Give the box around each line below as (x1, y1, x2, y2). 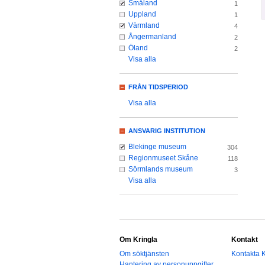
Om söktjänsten (119, 250, 169, 258)
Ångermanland (128, 33, 176, 41)
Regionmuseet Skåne (128, 154, 198, 163)
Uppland (128, 10, 156, 19)
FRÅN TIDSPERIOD (128, 83, 188, 91)
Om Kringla (119, 235, 157, 244)
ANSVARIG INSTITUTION (128, 127, 205, 135)
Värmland (128, 21, 160, 30)
